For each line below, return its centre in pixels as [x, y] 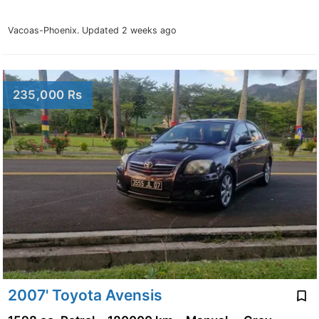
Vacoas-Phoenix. [45, 30]
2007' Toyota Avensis [85, 295]
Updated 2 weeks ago [129, 30]
